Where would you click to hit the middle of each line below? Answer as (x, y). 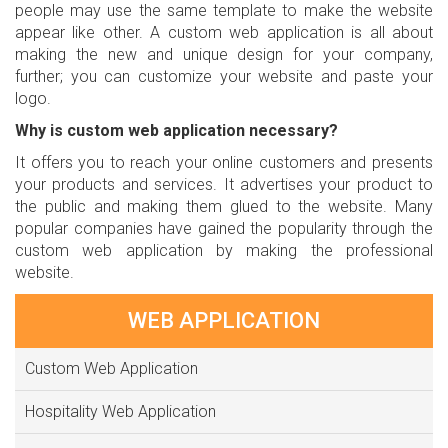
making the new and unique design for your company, (224, 55)
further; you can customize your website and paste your (224, 77)
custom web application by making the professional (224, 251)
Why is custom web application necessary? (176, 131)
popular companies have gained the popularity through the (224, 229)
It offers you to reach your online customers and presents (224, 163)
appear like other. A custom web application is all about (224, 33)
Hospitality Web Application (120, 412)
